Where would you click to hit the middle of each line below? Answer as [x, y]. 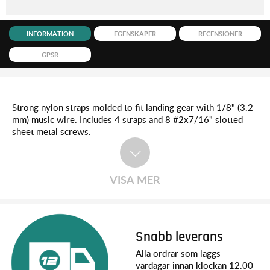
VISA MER [135, 179]
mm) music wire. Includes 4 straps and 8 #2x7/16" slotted [127, 119]
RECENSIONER [220, 34]
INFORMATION [50, 34]
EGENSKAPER [135, 34]
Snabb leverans [179, 237]
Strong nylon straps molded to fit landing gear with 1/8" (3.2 [133, 107]
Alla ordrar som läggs [178, 253]
